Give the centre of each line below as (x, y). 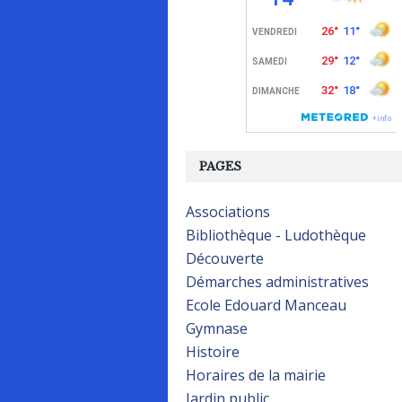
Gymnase (217, 328)
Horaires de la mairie (256, 375)
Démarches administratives (277, 282)
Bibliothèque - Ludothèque (276, 235)
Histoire (213, 352)
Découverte (225, 258)
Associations (228, 212)
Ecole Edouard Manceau (266, 305)
